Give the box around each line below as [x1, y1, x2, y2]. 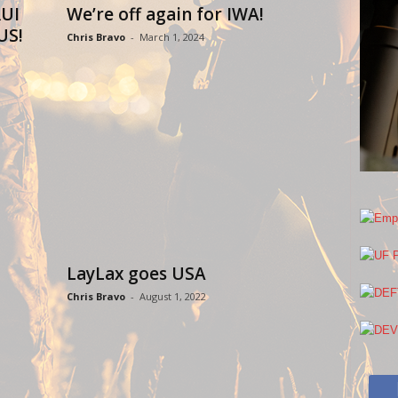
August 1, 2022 [139, 290, 206, 303]
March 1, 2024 [139, 30, 204, 44]
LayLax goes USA [66, 262, 206, 285]
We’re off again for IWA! [66, 3, 264, 26]
